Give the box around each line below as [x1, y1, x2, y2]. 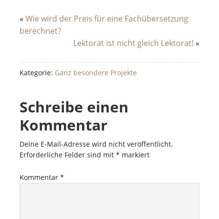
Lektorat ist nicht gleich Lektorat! [73, 38, 194, 48]
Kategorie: [20, 68, 55, 77]
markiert [120, 150, 150, 159]
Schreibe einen [20, 97, 129, 117]
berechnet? [20, 25, 61, 36]
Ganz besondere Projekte [55, 68, 137, 77]
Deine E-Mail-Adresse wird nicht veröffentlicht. [20, 139, 173, 149]
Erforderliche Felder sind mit [20, 150, 116, 159]
